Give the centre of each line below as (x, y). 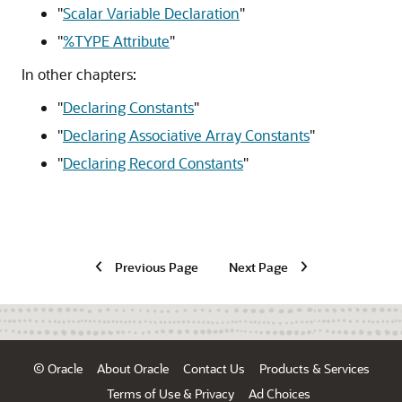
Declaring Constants (128, 108)
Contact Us (214, 369)
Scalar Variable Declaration (151, 13)
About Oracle (132, 369)
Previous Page (156, 267)
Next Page (258, 267)
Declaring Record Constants (153, 163)
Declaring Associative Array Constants (186, 135)
